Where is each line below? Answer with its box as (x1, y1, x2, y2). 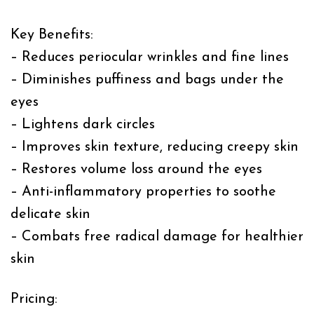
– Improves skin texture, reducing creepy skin (11, 139, 299, 154)
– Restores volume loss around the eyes (11, 162, 262, 177)
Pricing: (11, 292, 57, 306)
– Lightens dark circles (11, 117, 155, 132)
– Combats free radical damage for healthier (11, 229, 303, 244)
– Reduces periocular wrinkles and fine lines (11, 50, 289, 64)
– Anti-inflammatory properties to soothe (11, 184, 276, 199)
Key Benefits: (11, 27, 93, 42)
